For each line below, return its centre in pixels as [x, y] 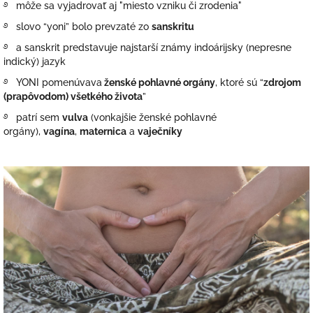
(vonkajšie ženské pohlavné [152, 117]
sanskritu [173, 26]
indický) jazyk [35, 61]
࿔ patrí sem [33, 117]
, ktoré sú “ [239, 82]
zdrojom [282, 82]
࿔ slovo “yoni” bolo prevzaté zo [78, 26]
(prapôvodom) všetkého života [73, 96]
